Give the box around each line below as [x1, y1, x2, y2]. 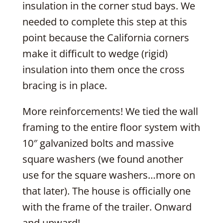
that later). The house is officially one [22, 184, 191, 198]
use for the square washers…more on [22, 168, 195, 182]
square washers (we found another [22, 152, 183, 166]
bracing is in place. [22, 79, 107, 92]
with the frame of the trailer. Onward [22, 200, 192, 214]
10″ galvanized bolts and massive [22, 136, 174, 150]
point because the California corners [22, 31, 189, 44]
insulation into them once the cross [22, 63, 185, 76]
